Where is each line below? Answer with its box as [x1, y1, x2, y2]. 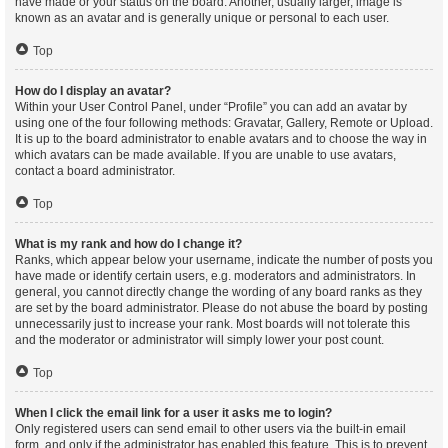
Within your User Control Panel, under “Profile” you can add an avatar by [15, 100, 407, 114]
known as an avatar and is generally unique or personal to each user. [15, 11, 389, 25]
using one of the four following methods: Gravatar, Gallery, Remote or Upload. [15, 116, 433, 130]
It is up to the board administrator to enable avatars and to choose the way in [15, 132, 427, 146]
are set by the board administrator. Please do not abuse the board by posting [15, 301, 428, 315]
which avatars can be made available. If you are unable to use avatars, [15, 148, 396, 162]
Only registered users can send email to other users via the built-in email [15, 422, 406, 436]
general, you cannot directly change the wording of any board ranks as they [15, 285, 422, 299]
